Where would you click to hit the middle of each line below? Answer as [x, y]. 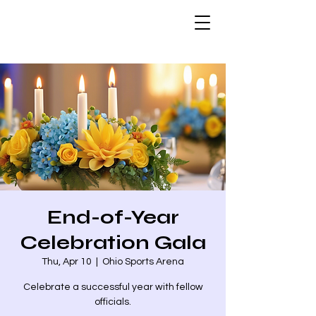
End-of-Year [113, 217]
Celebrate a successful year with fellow [113, 287]
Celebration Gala [113, 243]
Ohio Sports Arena [143, 262]
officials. [113, 302]
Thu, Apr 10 [67, 262]
